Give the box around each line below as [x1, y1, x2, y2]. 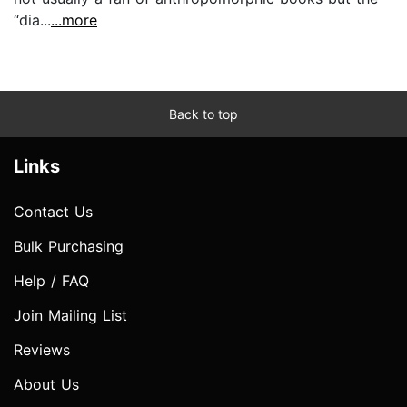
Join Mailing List [14, 305, 127, 324]
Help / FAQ [14, 271, 89, 290]
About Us [14, 374, 79, 393]
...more [51, 10, 97, 29]
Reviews [14, 340, 70, 359]
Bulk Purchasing [14, 236, 124, 255]
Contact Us [14, 202, 93, 221]
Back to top [169, 105, 238, 122]
